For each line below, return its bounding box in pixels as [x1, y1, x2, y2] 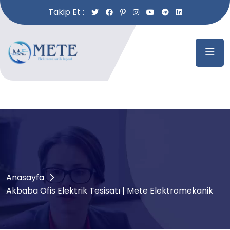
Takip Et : [48, 6, 84, 18]
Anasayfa [6, 171, 44, 183]
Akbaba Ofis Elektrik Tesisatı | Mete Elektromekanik [6, 185, 213, 197]
